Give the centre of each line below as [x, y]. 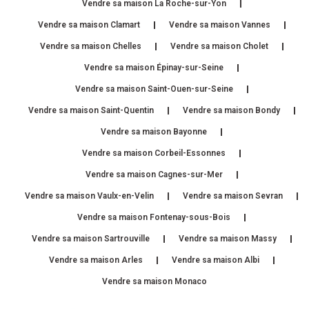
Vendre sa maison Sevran [233, 196]
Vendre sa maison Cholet [219, 46]
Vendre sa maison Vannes [219, 24]
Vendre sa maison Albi [215, 260]
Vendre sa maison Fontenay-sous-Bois [154, 217]
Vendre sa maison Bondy [231, 110]
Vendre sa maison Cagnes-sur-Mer [154, 174]
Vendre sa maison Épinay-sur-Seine [154, 67]
